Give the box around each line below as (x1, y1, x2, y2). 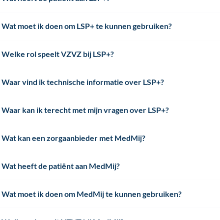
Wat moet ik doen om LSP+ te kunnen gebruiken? (1, 21, 172, 30)
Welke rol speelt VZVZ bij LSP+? (1, 49, 114, 58)
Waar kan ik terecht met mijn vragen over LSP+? (1, 105, 169, 114)
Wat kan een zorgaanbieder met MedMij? (1, 133, 146, 142)
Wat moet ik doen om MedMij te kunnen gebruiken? (1, 189, 182, 198)
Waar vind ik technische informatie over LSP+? (1, 77, 165, 86)
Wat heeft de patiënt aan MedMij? (1, 161, 120, 170)
